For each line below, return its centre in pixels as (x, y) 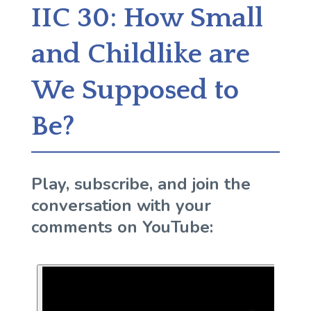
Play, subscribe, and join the (141, 184)
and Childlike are (140, 54)
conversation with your (121, 205)
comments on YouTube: (122, 227)
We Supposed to (135, 90)
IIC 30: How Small (147, 18)
